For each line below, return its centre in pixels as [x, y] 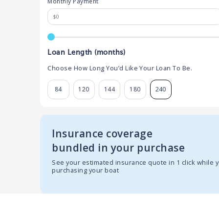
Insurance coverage [102, 134]
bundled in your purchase [119, 148]
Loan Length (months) [87, 52]
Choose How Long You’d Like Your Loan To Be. [120, 68]
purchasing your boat [86, 170]
